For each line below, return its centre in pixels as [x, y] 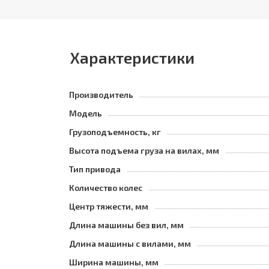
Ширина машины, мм [114, 262]
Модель [86, 113]
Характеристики [132, 57]
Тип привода [95, 169]
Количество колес [106, 188]
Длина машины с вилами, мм [130, 243]
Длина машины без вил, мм [126, 225]
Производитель [101, 95]
